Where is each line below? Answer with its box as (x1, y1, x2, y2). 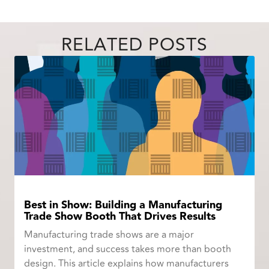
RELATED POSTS (61, 30, 208, 59)
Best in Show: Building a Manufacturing (24, 196, 223, 214)
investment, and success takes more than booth (24, 242, 232, 257)
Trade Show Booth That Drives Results (24, 208, 216, 226)
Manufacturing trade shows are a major (24, 228, 195, 243)
